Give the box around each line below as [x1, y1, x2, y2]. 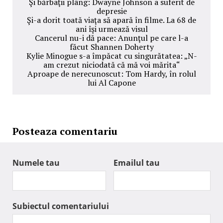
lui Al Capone [87, 77, 136, 89]
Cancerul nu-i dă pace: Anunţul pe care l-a [35, 32, 188, 44]
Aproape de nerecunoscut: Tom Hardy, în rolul [27, 68, 196, 80]
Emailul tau [113, 157, 160, 169]
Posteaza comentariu [12, 124, 117, 138]
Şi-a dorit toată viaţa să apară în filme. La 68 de [27, 14, 196, 26]
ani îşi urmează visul [75, 23, 148, 35]
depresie [96, 5, 127, 17]
